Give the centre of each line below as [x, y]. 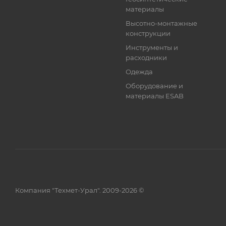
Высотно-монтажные [162, 23]
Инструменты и [152, 47]
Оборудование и [155, 86]
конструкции [148, 33]
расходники [147, 58]
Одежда [139, 72]
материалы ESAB [155, 96]
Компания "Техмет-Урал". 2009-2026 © [80, 190]
